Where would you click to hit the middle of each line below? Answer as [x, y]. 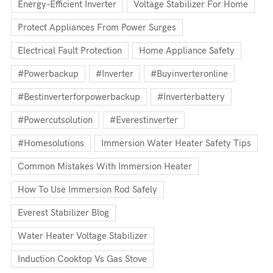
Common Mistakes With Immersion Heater [105, 166]
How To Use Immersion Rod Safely [87, 189]
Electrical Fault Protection [70, 50]
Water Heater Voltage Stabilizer [83, 236]
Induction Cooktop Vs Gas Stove [82, 259]
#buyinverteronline [189, 73]
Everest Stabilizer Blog [63, 212]
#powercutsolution [55, 120]
